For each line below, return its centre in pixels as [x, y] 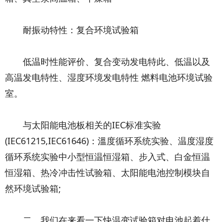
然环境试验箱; [33, 189]
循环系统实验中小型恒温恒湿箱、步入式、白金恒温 [108, 157]
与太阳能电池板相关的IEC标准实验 [83, 125]
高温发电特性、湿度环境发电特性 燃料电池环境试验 [109, 78]
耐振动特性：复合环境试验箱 [72, 30]
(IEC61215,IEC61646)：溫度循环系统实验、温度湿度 [109, 141]
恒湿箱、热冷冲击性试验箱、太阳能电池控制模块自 [108, 173]
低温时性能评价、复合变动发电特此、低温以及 [108, 62]
